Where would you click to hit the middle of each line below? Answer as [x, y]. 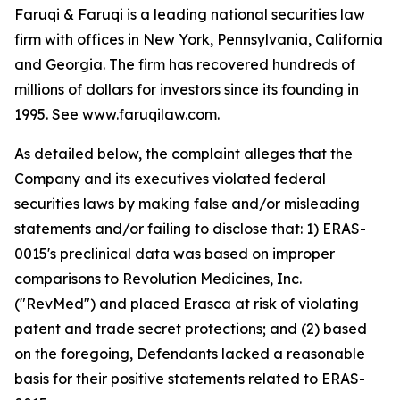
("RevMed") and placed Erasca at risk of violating [187, 304]
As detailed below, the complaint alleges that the [183, 154]
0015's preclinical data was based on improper [175, 254]
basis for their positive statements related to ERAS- [190, 379]
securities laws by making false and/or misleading [187, 204]
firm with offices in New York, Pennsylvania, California [199, 40]
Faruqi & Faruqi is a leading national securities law [190, 15]
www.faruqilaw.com [150, 115]
